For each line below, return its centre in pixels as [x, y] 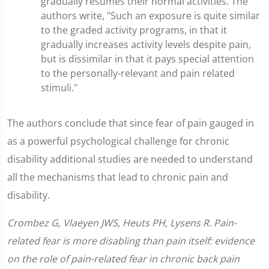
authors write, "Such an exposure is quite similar [150, 16]
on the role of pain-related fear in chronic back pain [123, 259]
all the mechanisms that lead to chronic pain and [118, 177]
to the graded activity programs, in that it [134, 30]
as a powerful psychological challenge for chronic [118, 141]
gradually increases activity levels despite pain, [146, 44]
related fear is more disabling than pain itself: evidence [131, 241]
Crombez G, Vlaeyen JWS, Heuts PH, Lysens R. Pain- [122, 223]
